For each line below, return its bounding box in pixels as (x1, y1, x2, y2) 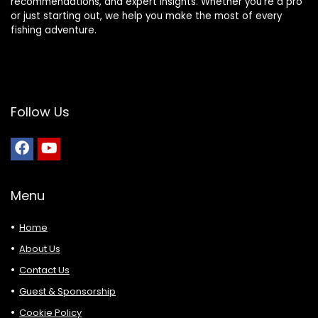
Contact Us (19, 263, 70, 278)
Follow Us (11, 103, 70, 121)
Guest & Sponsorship (19, 285, 116, 299)
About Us (19, 242, 60, 256)
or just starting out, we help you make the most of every (11, 9, 282, 23)
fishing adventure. (11, 23, 97, 38)
